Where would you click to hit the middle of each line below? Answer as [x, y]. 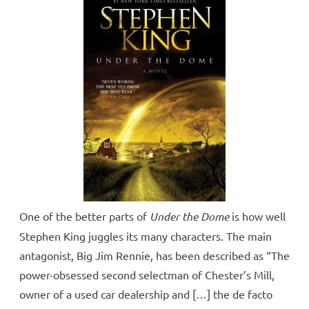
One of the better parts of [84, 216]
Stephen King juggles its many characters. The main [146, 236]
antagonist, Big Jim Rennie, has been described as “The [154, 256]
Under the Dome [189, 217]
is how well [257, 216]
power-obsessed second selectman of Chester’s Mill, [147, 275]
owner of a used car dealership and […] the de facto [146, 294]
